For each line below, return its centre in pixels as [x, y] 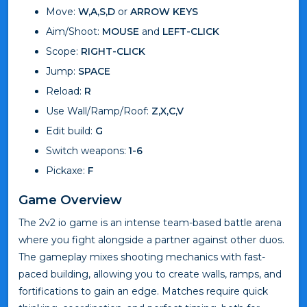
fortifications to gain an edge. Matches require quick [143, 291]
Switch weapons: [87, 150]
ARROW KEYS [164, 11]
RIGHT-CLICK [113, 51]
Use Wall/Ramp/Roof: [99, 111]
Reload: [65, 91]
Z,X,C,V [168, 111]
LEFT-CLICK [191, 31]
